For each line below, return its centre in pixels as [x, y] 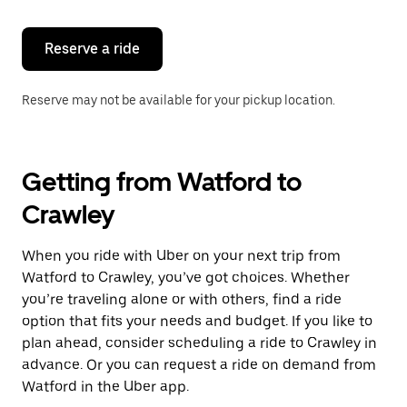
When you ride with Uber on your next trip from [181, 256]
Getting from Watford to [162, 182]
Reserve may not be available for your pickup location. [179, 100]
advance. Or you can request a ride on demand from [199, 365]
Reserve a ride [92, 49]
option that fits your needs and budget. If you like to [197, 321]
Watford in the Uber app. [105, 387]
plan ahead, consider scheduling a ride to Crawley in [199, 343]
